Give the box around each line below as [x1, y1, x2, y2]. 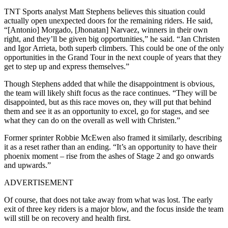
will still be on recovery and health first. [4, 213, 131, 222]
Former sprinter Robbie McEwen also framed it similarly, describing [4, 133, 222, 142]
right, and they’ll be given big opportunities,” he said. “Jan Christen [4, 34, 220, 43]
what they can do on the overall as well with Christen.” [4, 116, 180, 125]
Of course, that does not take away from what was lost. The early [4, 195, 213, 204]
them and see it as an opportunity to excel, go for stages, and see [4, 106, 209, 116]
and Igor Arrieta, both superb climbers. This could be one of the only [4, 43, 224, 52]
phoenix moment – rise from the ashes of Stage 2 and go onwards [4, 151, 214, 160]
